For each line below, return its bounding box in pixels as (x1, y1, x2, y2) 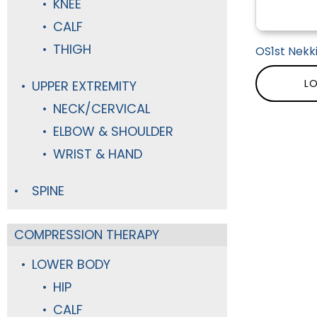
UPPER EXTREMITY (32, 77, 137, 95)
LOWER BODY (32, 255, 110, 273)
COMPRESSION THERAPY (14, 226, 159, 243)
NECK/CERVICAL (53, 100, 150, 117)
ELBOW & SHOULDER (53, 122, 173, 140)
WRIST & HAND (53, 145, 142, 163)
